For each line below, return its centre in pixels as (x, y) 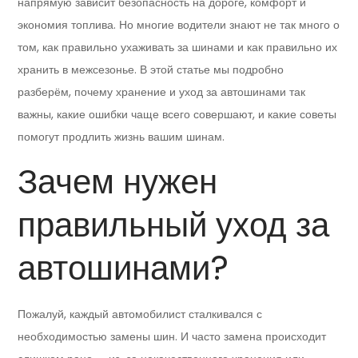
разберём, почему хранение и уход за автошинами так (162, 92)
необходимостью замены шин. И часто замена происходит (172, 337)
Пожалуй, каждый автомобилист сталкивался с (140, 314)
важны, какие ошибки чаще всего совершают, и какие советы (177, 115)
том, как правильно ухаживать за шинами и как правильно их (178, 48)
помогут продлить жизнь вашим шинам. (121, 137)
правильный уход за (174, 225)
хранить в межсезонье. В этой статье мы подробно (151, 70)
